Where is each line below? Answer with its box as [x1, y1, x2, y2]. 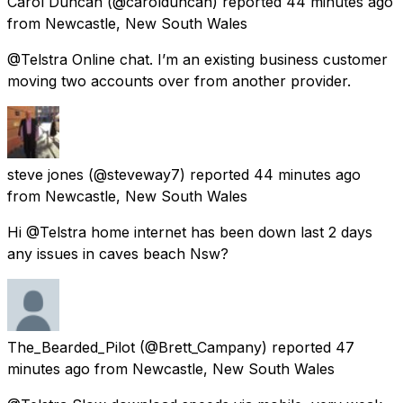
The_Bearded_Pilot [7, 337, 135, 356]
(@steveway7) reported [88, 165, 249, 184]
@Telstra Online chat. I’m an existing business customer [7, 49, 388, 68]
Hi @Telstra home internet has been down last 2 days [7, 222, 372, 241]
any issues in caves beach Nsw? [7, 244, 228, 263]
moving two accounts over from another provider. [7, 71, 351, 90]
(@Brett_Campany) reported [139, 337, 331, 356]
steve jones [7, 165, 84, 184]
